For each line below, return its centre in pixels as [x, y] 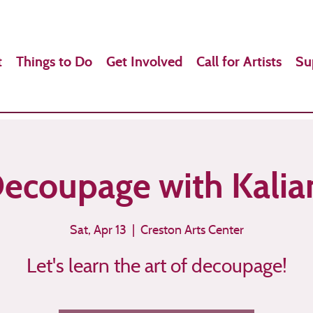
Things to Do [54, 61]
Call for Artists [239, 61]
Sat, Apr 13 [98, 229]
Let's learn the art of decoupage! [156, 265]
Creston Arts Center [192, 229]
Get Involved [144, 61]
